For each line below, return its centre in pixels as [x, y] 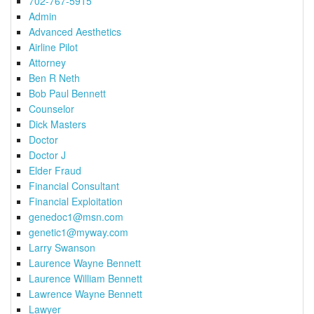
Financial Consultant [74, 185]
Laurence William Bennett [86, 278]
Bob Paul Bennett [67, 93]
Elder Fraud [55, 170]
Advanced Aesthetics [75, 31]
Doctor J [47, 155]
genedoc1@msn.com [76, 216]
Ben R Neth [54, 77]
